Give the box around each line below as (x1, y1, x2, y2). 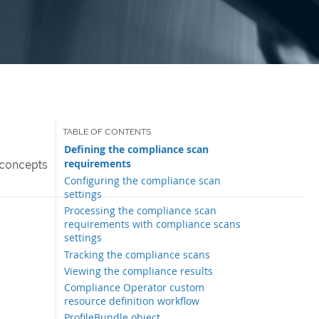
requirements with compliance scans (64, 217, 241, 231)
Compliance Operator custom (64, 281, 205, 295)
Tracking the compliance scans (64, 247, 211, 261)
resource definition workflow (64, 294, 200, 308)
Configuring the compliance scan (64, 173, 221, 187)
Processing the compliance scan (64, 204, 217, 218)
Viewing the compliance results (64, 263, 214, 278)
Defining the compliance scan (64, 142, 209, 157)
